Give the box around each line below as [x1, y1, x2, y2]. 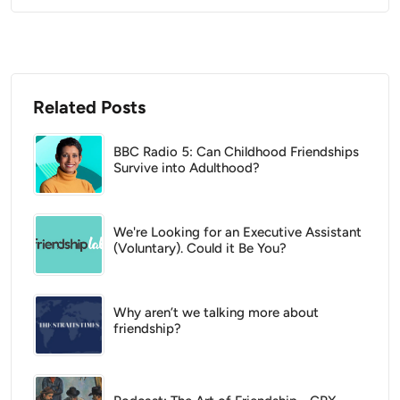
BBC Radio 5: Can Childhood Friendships [113, 143, 359, 160]
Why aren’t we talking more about [113, 304, 319, 321]
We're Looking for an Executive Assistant [113, 223, 362, 240]
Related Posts [33, 96, 146, 118]
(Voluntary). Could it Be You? [113, 239, 287, 256]
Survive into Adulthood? [113, 159, 260, 176]
